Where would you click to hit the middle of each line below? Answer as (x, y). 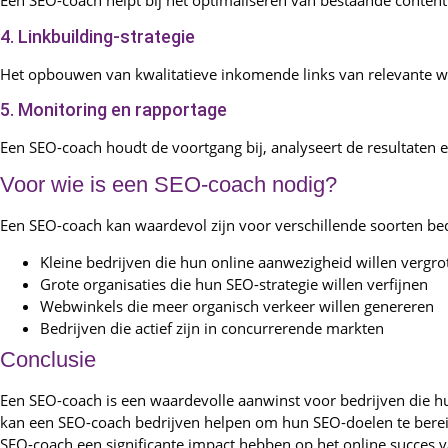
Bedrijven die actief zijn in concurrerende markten (212, 327)
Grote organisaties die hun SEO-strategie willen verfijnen (234, 283)
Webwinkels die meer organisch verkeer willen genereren (237, 305)
